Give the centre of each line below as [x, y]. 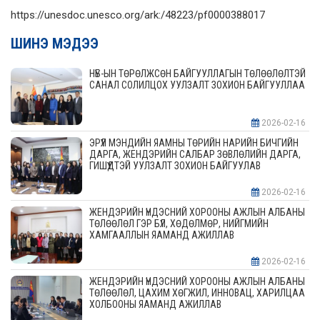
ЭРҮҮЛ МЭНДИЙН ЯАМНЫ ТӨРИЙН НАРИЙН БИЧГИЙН [194, 143]
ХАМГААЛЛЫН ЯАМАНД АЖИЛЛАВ [162, 235]
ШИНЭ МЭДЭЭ [55, 44]
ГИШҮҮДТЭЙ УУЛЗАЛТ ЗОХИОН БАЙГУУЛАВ [175, 166]
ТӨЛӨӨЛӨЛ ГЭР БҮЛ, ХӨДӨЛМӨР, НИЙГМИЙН [179, 224]
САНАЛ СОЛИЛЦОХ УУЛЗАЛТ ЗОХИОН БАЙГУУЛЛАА [197, 85]
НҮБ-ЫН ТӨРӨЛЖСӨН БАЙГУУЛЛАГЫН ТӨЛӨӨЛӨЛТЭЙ [197, 74]
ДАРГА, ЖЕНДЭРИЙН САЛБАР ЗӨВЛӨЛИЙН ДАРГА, [195, 155]
